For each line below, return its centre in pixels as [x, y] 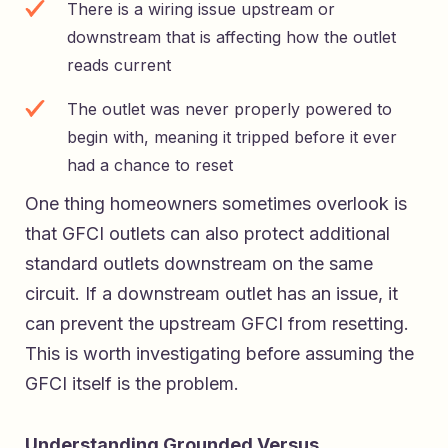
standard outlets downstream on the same [199, 264]
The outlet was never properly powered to [229, 109]
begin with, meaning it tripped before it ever [232, 137]
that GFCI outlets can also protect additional [207, 234]
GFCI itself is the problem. [132, 384]
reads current [119, 65]
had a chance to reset [150, 165]
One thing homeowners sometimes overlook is [216, 204]
